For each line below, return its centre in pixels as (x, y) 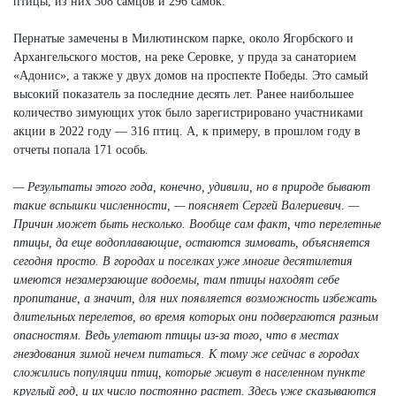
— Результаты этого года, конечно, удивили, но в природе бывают (192, 187)
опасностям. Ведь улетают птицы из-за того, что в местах (176, 335)
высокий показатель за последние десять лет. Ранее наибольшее (183, 94)
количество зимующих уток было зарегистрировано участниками (188, 112)
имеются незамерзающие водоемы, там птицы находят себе (176, 279)
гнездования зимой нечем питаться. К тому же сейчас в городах (186, 354)
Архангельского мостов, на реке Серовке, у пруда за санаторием (185, 57)
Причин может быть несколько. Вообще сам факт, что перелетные (197, 224)
